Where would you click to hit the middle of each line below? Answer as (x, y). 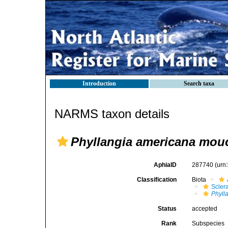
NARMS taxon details (112, 114)
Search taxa (199, 83)
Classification (157, 180)
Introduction (99, 83)
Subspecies (208, 223)
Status (167, 209)
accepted (205, 209)
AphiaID (165, 165)
